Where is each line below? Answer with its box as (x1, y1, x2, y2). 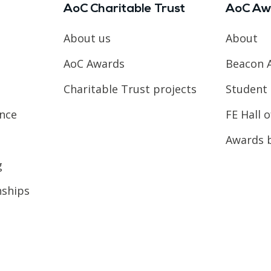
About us (63, 30, 111, 45)
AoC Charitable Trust (63, 2, 185, 15)
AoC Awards (63, 56, 125, 71)
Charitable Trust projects (63, 81, 197, 96)
